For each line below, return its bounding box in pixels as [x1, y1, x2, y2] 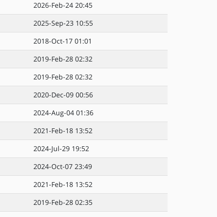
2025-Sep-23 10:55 [33, 18, 93, 28]
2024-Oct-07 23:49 [33, 162, 92, 171]
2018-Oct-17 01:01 [33, 36, 92, 46]
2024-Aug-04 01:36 [33, 108, 93, 117]
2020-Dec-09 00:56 [33, 90, 93, 99]
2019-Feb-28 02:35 [33, 198, 93, 207]
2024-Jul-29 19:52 [33, 144, 89, 153]
